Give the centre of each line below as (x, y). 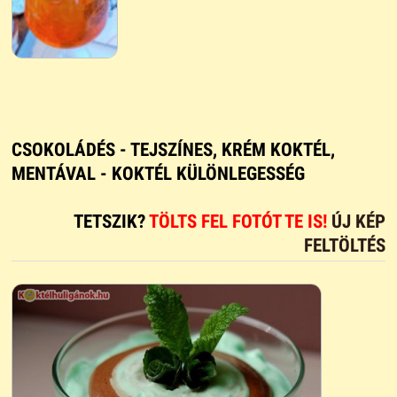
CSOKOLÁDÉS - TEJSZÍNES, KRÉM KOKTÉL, (173, 150)
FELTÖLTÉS (345, 246)
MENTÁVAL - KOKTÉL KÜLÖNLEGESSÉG (158, 174)
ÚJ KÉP (359, 222)
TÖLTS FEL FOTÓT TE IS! (241, 222)
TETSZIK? (112, 222)
